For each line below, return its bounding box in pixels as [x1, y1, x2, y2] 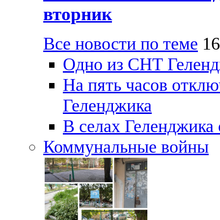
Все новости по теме [43, 34, 198, 54]
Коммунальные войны [43, 137, 209, 157]
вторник [43, 3, 112, 24]
